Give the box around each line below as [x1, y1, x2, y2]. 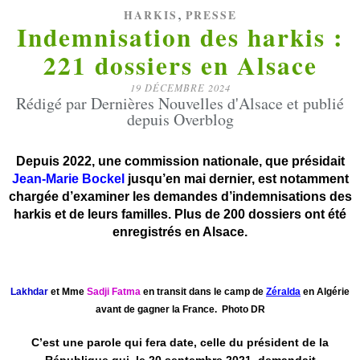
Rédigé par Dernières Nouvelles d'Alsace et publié [16, 92, 344, 114]
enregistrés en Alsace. [112, 225, 247, 239]
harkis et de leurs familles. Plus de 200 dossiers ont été [14, 207, 346, 221]
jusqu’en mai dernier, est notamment [124, 172, 349, 186]
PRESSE [185, 7, 237, 23]
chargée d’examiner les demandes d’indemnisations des [8, 190, 352, 203]
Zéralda [266, 286, 301, 297]
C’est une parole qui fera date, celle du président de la [31, 336, 329, 349]
